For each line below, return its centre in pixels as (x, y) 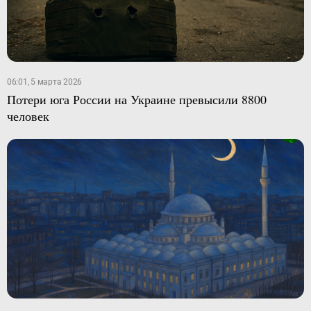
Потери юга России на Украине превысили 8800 (136, 100)
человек (28, 116)
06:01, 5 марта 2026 (44, 82)
